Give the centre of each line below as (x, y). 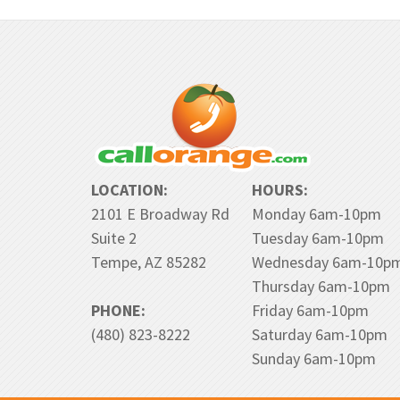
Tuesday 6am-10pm (318, 238)
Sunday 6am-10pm (314, 358)
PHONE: (118, 310)
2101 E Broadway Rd (160, 214)
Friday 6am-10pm (310, 310)
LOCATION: (129, 190)
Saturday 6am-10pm (320, 334)
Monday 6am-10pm (317, 214)
